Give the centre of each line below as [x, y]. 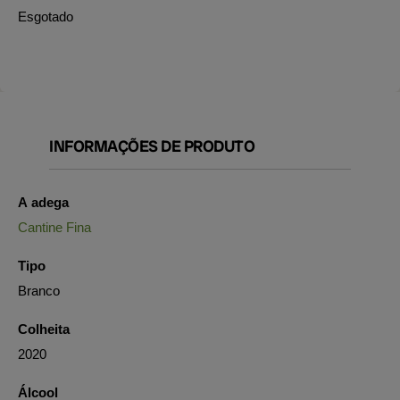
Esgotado [46, 17]
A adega [43, 202]
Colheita [44, 329]
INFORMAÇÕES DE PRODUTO [152, 146]
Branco [39, 291]
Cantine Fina [54, 227]
